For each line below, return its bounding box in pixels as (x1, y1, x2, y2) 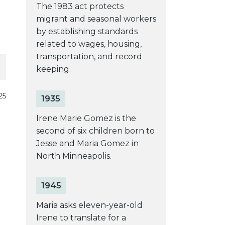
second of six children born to (36, 126, 155, 136)
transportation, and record (36, 51, 142, 61)
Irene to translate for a (36, 212, 126, 222)
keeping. (36, 64, 71, 74)
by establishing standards (36, 26, 138, 36)
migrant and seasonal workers (36, 14, 156, 24)
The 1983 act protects (36, 1, 124, 11)
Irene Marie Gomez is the (36, 113, 136, 123)
